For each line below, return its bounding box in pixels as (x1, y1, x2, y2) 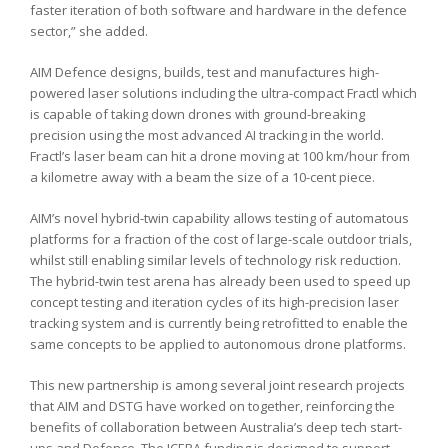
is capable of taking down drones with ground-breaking (30, 104, 365, 123)
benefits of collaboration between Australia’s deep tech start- (30, 417, 402, 436)
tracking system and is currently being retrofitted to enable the (30, 313, 408, 332)
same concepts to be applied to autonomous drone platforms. (30, 334, 406, 353)
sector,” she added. (30, 21, 148, 40)
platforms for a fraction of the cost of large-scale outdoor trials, (30, 229, 412, 248)
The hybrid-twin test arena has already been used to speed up (30, 271, 411, 290)
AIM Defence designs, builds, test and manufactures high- (30, 62, 379, 81)
